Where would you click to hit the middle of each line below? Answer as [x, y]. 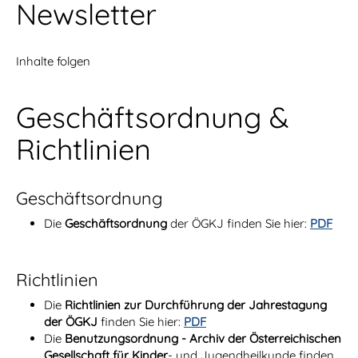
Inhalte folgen [53, 62]
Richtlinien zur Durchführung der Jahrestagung [196, 305]
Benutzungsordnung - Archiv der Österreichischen [203, 339]
